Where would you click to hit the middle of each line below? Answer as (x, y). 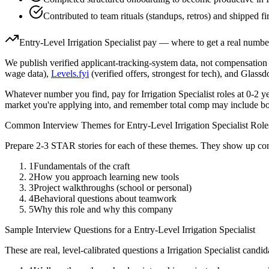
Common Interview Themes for (66, 125)
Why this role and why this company (103, 210)
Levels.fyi (70, 74)
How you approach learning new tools (106, 177)
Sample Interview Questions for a (69, 230)
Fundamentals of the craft (82, 166)
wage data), (27, 74)
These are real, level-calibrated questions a (86, 250)
